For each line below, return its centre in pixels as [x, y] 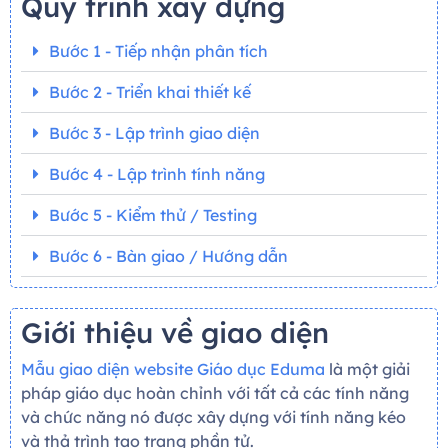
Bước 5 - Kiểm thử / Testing [153, 214]
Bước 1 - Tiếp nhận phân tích [158, 50]
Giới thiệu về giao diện [175, 332]
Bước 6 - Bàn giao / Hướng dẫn [168, 255]
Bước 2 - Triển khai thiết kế [150, 91]
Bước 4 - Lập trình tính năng [157, 173]
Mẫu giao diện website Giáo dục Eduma [173, 368]
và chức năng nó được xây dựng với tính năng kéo [213, 416]
